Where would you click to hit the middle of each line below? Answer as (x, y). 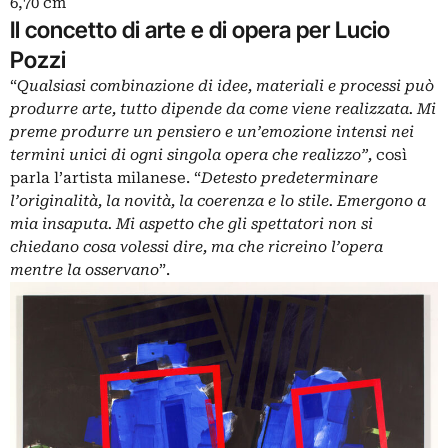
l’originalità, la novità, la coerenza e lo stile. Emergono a (218, 201)
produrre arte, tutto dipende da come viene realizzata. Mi (223, 109)
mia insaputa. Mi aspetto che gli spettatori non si (191, 224)
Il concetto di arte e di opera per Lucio (200, 30)
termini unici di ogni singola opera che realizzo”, (193, 155)
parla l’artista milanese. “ (105, 178)
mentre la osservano (84, 270)
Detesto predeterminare (289, 178)
